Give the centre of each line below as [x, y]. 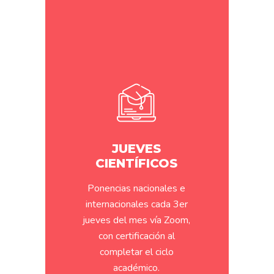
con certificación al [136, 236]
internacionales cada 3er [136, 204]
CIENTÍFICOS [136, 163]
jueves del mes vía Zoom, [136, 220]
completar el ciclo [136, 252]
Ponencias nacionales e [136, 188]
